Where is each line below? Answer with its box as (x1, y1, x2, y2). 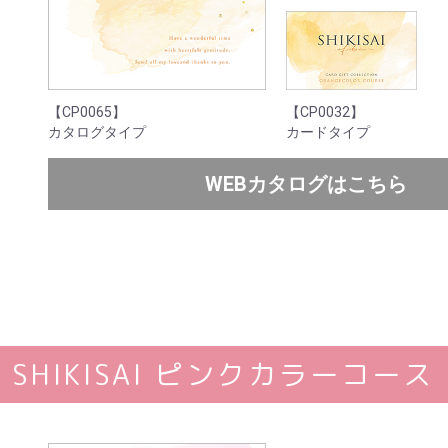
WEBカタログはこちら (205, 171, 408, 196)
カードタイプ (286, 123, 371, 140)
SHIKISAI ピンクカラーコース (12, 354, 434, 394)
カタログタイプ (48, 123, 146, 140)
